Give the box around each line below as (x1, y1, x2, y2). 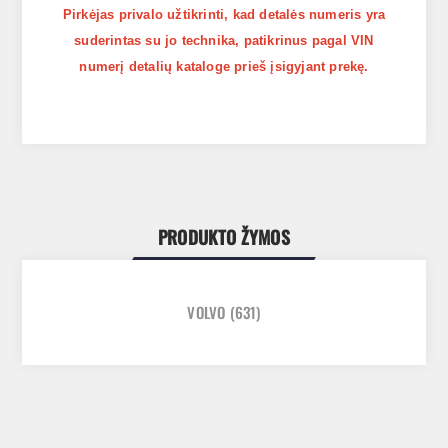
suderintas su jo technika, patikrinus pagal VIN (74, 33, 374, 49)
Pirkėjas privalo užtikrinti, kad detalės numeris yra (62, 7, 386, 23)
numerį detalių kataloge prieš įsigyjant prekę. (79, 59, 369, 75)
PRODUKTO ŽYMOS (158, 224, 290, 251)
